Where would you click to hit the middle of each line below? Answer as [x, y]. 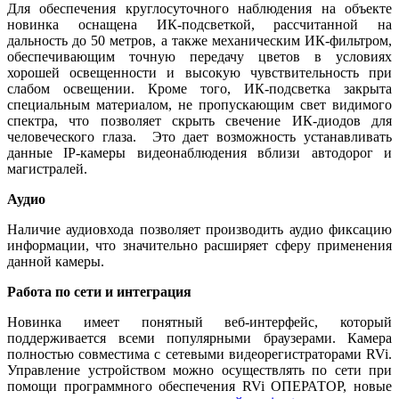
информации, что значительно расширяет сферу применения [199, 246]
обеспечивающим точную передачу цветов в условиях [199, 57]
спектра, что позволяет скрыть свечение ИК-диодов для [199, 121]
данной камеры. [56, 262]
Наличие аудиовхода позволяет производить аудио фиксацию [199, 230]
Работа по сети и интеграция [99, 292]
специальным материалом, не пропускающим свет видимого [199, 105]
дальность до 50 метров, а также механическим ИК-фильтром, [199, 41]
